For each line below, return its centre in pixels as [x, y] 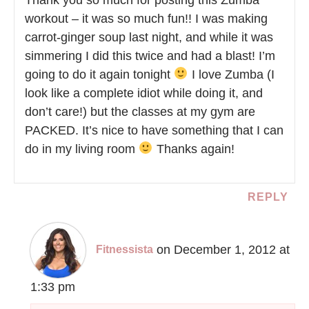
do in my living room [82, 149]
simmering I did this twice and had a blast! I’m [150, 56]
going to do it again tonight [99, 74]
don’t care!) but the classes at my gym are [140, 111]
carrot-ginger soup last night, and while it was [149, 37]
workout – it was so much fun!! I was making [146, 18]
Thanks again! [193, 149]
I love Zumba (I [231, 74]
